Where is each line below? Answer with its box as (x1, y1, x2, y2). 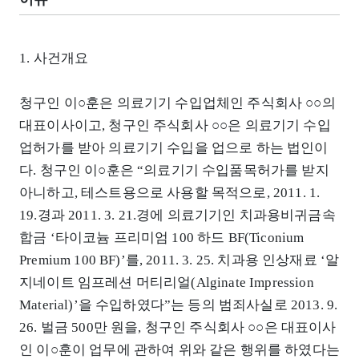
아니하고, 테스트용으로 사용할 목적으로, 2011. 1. (19, 185, 321, 201)
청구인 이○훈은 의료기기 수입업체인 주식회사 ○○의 (19, 95, 336, 111)
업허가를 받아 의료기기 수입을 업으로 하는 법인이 (19, 140, 329, 156)
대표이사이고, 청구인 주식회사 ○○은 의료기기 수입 (19, 118, 331, 134)
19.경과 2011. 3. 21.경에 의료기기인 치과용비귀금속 (19, 208, 336, 224)
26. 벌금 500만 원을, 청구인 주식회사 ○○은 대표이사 (19, 320, 337, 336)
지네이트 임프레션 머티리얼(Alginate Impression (19, 275, 314, 291)
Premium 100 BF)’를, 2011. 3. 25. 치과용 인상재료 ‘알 (19, 252, 340, 268)
